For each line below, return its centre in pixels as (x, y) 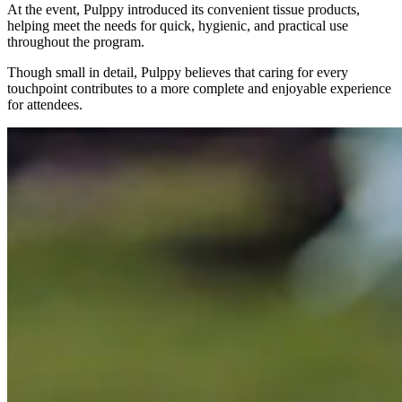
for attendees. (45, 104)
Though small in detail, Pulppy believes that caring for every (178, 72)
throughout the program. (76, 41)
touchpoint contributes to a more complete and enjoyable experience (199, 88)
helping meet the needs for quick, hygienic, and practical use (178, 25)
